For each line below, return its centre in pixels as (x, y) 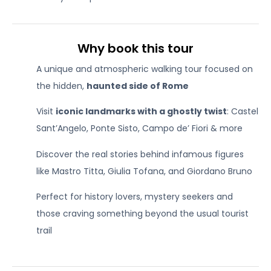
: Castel (243, 112)
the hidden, (61, 86)
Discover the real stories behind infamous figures (140, 154)
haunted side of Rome (138, 86)
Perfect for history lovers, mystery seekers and (135, 197)
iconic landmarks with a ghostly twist (141, 112)
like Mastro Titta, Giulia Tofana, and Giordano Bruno (144, 171)
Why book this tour (135, 48)
